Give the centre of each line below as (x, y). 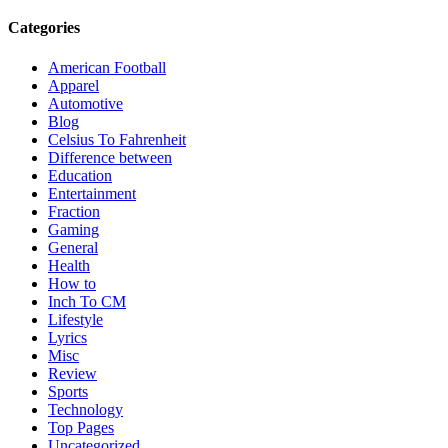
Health (69, 265)
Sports (68, 391)
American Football (107, 67)
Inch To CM (87, 301)
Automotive (85, 103)
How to (72, 283)
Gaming (73, 229)
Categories (44, 28)
